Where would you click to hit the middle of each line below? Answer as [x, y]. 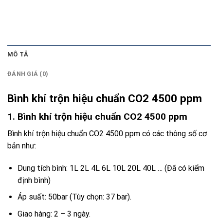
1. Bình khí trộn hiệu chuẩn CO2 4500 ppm [97, 117]
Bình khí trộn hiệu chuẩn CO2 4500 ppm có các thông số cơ [107, 133]
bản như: [22, 145]
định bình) [34, 180]
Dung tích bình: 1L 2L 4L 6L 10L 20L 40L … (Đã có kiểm [111, 168]
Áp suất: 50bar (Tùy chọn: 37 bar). [74, 197]
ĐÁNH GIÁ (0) [28, 74]
